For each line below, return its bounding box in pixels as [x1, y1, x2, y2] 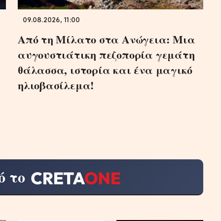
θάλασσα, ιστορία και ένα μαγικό [18, 61, 193, 78]
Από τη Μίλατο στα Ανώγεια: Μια [18, 31, 195, 47]
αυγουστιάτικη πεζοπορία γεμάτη [18, 46, 195, 63]
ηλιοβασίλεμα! [18, 76, 94, 93]
